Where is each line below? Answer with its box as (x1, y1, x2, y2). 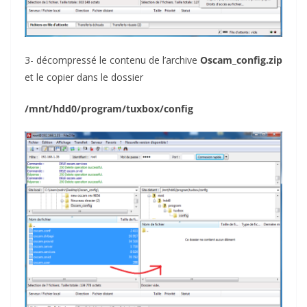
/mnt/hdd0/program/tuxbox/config (25, 101, 193, 115)
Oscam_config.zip (200, 53, 282, 66)
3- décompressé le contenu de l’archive (25, 53, 200, 66)
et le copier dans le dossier (25, 70, 143, 84)
